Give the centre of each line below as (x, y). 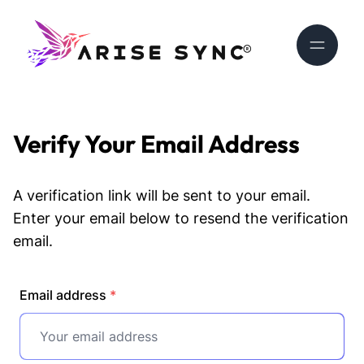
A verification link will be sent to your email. (162, 195)
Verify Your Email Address (156, 143)
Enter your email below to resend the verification (181, 218)
